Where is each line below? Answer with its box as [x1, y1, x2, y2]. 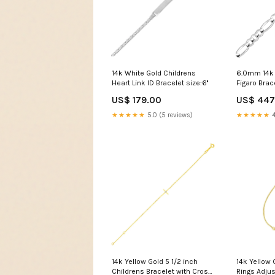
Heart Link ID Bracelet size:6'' [112, 79, 208, 88]
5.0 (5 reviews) [145, 111, 193, 120]
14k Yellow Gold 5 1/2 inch [112, 257, 198, 266]
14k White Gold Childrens [112, 69, 196, 78]
